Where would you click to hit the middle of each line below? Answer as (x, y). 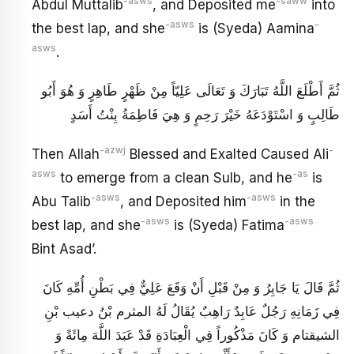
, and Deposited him (183, 201)
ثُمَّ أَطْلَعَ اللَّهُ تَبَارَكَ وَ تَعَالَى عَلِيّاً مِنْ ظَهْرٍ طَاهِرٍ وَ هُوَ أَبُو (190, 91)
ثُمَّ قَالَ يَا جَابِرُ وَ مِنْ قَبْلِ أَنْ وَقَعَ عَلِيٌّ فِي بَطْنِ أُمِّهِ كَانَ (191, 288)
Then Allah (66, 154)
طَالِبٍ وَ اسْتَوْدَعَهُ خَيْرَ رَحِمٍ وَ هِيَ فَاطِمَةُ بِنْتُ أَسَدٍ (205, 115)
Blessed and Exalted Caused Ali (227, 154)
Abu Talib (61, 201)
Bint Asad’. (64, 249)
